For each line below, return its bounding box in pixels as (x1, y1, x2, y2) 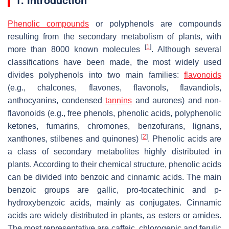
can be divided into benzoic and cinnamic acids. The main (8, 172, 221, 181)
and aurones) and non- (132, 96, 221, 105)
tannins (105, 96, 132, 105)
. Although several (151, 44, 221, 54)
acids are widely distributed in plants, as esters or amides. (8, 211, 221, 220)
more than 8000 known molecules (8, 44, 145, 54)
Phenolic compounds (8, 19, 89, 28)
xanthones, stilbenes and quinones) (8, 134, 142, 143)
